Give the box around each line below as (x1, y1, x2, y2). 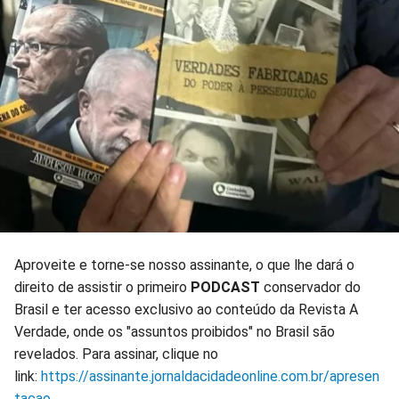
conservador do (264, 279, 361, 297)
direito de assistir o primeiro (14, 279, 187, 297)
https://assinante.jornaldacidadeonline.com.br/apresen (41, 368, 379, 386)
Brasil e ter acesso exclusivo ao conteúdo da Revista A (14, 301, 358, 319)
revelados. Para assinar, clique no (14, 346, 218, 363)
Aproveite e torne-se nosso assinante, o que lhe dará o (14, 256, 354, 274)
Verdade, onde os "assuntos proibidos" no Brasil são (14, 323, 335, 341)
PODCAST (187, 279, 264, 297)
